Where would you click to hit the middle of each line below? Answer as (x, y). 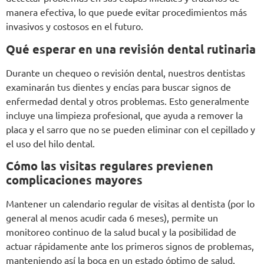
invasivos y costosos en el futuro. (75, 26)
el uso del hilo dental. (50, 143)
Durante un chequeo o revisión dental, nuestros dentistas (126, 72)
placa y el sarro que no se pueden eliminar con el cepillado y (131, 129)
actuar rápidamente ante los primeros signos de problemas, (130, 246)
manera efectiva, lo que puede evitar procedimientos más (126, 12)
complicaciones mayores (74, 180)
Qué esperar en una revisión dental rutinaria (131, 49)
